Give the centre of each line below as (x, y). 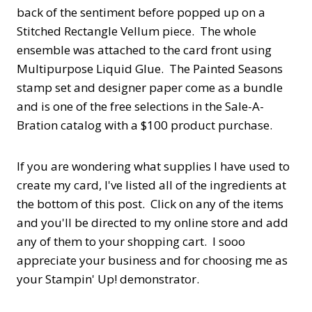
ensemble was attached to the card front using (144, 49)
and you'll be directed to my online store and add (153, 222)
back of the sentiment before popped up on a (141, 12)
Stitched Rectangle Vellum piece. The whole (136, 31)
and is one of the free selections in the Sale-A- (140, 106)
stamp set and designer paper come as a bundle (150, 87)
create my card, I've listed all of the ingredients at (151, 185)
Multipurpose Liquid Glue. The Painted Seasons (150, 68)
